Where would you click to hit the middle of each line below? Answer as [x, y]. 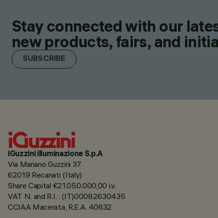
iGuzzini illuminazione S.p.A [56, 153]
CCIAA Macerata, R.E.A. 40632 [60, 207]
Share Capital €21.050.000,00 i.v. [62, 185]
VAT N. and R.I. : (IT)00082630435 [67, 196]
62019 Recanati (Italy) [45, 174]
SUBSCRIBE [44, 59]
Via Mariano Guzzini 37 [45, 164]
